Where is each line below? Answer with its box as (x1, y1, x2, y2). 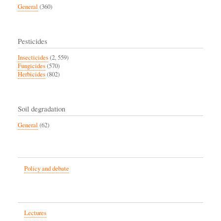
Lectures (24, 209, 46, 218)
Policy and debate (24, 164, 69, 173)
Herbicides (18, 70, 45, 79)
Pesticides (18, 36, 47, 46)
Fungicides (18, 62, 45, 71)
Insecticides (18, 53, 48, 62)
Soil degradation (18, 104, 65, 114)
